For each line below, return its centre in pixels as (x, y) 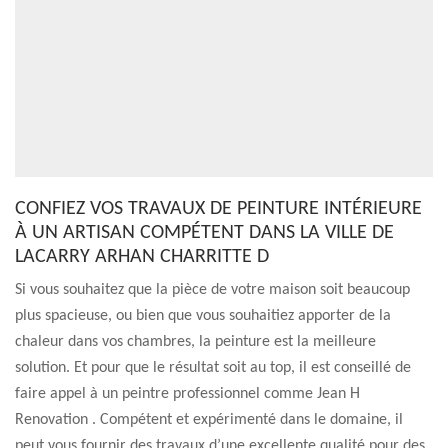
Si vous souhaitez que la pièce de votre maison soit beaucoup (212, 290)
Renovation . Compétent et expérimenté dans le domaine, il (209, 420)
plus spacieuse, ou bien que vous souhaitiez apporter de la (203, 316)
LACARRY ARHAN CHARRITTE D (142, 257)
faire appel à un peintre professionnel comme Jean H (187, 394)
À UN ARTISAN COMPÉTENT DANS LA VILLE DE (204, 233)
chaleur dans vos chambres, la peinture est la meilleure (195, 342)
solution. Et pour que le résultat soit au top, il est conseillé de (213, 368)
